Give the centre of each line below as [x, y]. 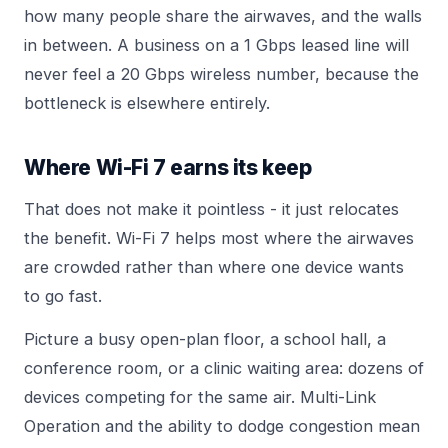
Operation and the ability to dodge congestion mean [222, 426]
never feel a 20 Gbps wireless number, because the [221, 74]
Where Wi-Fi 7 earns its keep [168, 168]
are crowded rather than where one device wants [214, 267]
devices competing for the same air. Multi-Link [200, 397]
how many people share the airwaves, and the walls [223, 16]
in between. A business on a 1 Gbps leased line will [216, 45]
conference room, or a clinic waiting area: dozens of [224, 368]
